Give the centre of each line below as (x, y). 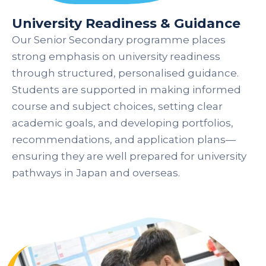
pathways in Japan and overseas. (96, 173)
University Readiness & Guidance (126, 24)
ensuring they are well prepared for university (129, 156)
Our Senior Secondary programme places (119, 40)
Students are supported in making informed (126, 90)
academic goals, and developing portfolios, (123, 123)
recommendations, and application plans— (124, 140)
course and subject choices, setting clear (117, 107)
